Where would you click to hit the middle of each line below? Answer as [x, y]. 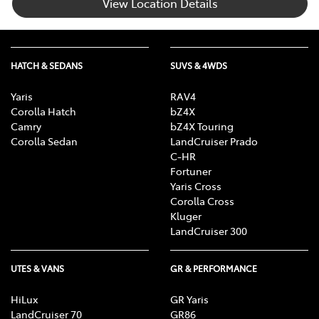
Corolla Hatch [43, 111]
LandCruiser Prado [214, 141]
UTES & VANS [37, 268]
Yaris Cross [196, 185]
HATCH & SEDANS [47, 65]
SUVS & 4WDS [199, 65]
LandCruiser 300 [209, 230]
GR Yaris [189, 299]
